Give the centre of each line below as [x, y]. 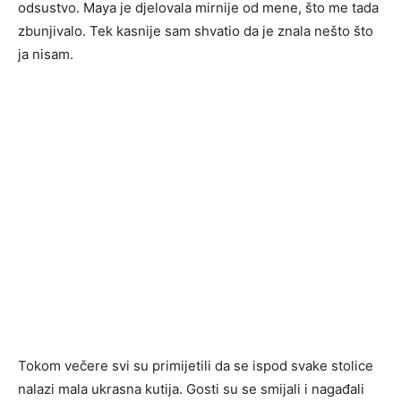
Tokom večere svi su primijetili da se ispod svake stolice [196, 366]
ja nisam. [46, 55]
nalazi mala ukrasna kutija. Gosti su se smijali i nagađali [191, 389]
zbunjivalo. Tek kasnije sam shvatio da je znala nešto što [196, 31]
